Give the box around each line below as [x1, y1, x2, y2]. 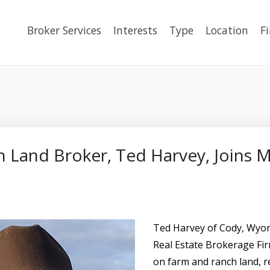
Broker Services [27, 23, 101, 37]
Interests [113, 23, 157, 37]
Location [206, 23, 248, 37]
